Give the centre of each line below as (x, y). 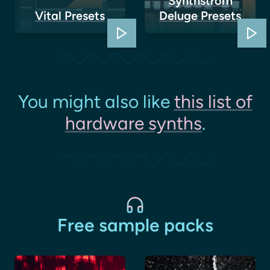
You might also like (96, 102)
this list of (213, 102)
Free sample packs (135, 225)
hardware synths (133, 123)
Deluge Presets (200, 16)
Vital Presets (70, 16)
